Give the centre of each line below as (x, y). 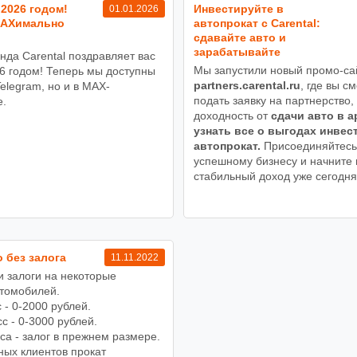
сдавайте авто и (240, 37)
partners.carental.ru (247, 85)
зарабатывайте (237, 51)
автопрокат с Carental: (257, 23)
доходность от (232, 115)
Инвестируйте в (239, 8)
